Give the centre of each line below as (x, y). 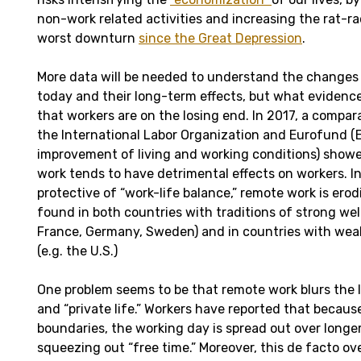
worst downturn (88, 38)
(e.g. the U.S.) (77, 251)
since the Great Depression (220, 38)
